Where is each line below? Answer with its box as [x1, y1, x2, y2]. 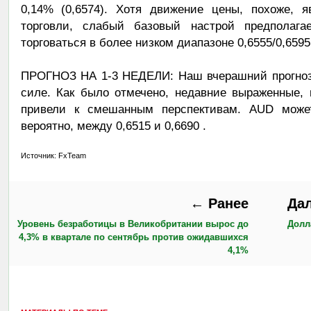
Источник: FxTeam [20, 151, 86, 160]
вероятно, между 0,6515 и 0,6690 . [20, 119, 206, 133]
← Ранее [190, 196, 249, 212]
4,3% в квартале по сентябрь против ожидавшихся [18, 232, 249, 243]
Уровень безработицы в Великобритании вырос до [17, 219, 249, 230]
